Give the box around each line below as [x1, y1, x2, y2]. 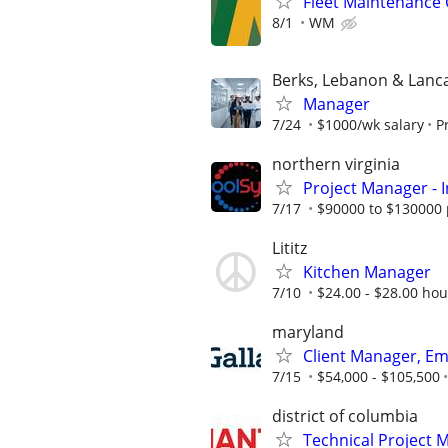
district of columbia [272, 405, 418, 428]
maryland [272, 321, 344, 344]
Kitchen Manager [303, 261, 431, 283]
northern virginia [272, 152, 400, 175]
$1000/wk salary [317, 114, 424, 134]
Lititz [272, 237, 307, 259]
